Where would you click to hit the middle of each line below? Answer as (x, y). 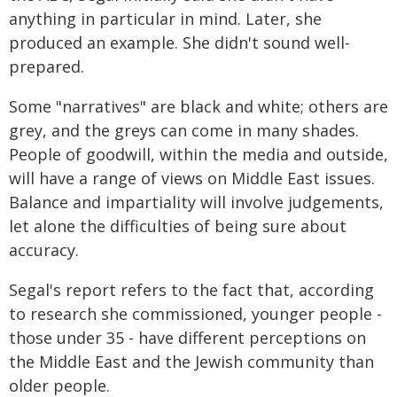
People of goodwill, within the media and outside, (198, 154)
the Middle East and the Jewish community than (191, 361)
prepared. (47, 66)
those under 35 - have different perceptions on (187, 337)
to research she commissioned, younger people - (195, 313)
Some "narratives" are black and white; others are (198, 106)
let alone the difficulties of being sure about (178, 226)
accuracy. (44, 249)
